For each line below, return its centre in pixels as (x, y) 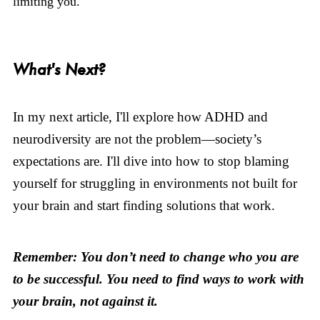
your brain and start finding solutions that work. (144, 206)
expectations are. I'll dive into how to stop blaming (151, 161)
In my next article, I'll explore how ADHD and (140, 117)
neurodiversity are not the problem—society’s (137, 139)
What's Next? (59, 70)
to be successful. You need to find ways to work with (158, 279)
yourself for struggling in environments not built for (155, 184)
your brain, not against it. (85, 301)
